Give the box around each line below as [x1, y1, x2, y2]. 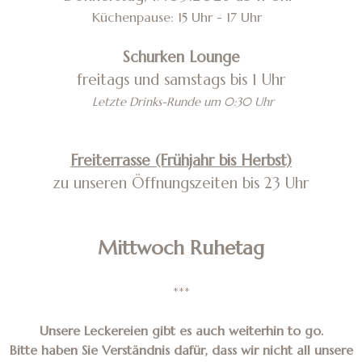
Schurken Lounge [122, 48, 240, 66]
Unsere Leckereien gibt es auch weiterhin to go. [39, 322, 323, 339]
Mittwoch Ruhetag [98, 236, 264, 260]
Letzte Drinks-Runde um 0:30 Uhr [88, 95, 274, 109]
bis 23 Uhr [242, 174, 309, 192]
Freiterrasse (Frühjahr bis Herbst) [70, 151, 292, 170]
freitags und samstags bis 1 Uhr [77, 70, 285, 89]
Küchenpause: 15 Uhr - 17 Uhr [92, 9, 270, 25]
